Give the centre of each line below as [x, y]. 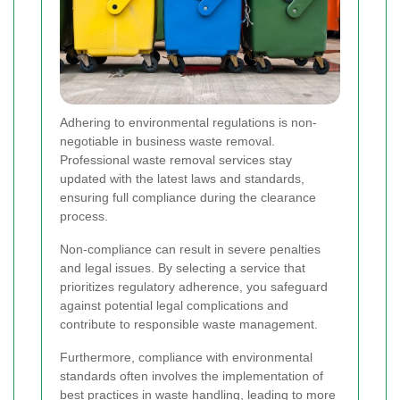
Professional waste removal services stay [176, 159]
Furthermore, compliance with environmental [186, 357]
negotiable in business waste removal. [167, 141]
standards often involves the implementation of [192, 375]
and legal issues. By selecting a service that [183, 267]
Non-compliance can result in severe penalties [190, 249]
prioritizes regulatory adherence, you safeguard [194, 286]
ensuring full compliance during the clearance [188, 197]
